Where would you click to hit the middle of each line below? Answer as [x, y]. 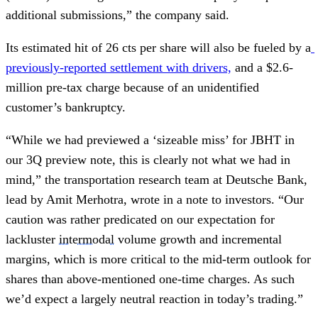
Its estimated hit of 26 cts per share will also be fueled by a [158, 47]
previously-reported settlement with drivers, [119, 67]
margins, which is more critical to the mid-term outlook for [158, 259]
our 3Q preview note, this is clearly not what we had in [148, 159]
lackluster [32, 239]
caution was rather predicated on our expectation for [140, 219]
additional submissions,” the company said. [117, 15]
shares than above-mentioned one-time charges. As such [150, 279]
